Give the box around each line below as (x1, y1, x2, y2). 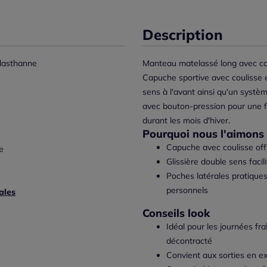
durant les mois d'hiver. (142, 114, 230, 126)
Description (142, 25, 223, 44)
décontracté (166, 235, 212, 246)
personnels (166, 184, 208, 195)
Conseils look (142, 206, 210, 220)
